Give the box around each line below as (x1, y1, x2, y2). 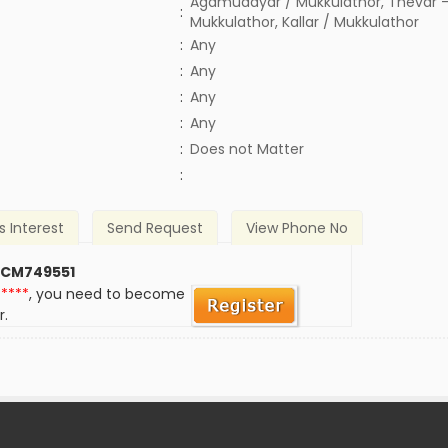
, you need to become (29, 284, 186, 305)
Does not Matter (189, 139, 304, 159)
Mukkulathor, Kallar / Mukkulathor (189, 12, 419, 32)
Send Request (107, 218, 204, 239)
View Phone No (245, 218, 348, 239)
